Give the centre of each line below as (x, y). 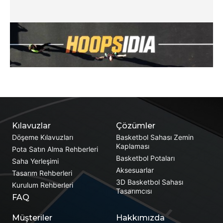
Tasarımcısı (134, 191)
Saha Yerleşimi (35, 161)
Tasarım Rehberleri (42, 173)
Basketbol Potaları (145, 158)
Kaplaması (132, 146)
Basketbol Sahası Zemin (155, 137)
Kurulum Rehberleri (43, 185)
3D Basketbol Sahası (149, 182)
